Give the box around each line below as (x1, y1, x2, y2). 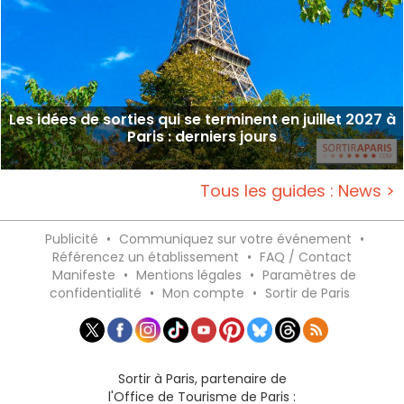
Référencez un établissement (52, 247, 239, 266)
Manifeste (52, 265, 115, 284)
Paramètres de (262, 265, 356, 284)
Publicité (44, 229, 98, 248)
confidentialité (50, 283, 142, 302)
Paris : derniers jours (127, 125, 277, 147)
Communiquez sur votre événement (118, 229, 352, 248)
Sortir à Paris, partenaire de (117, 370, 287, 389)
